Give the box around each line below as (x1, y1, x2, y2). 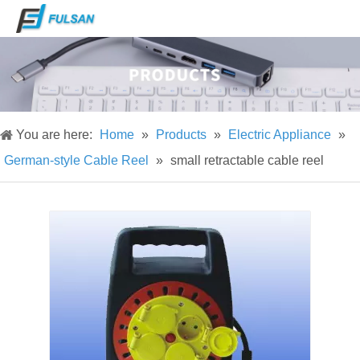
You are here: (16, 128, 92, 142)
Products (156, 128, 207, 142)
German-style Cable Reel (4, 153, 149, 168)
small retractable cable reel (170, 153, 324, 168)
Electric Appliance (228, 128, 331, 142)
